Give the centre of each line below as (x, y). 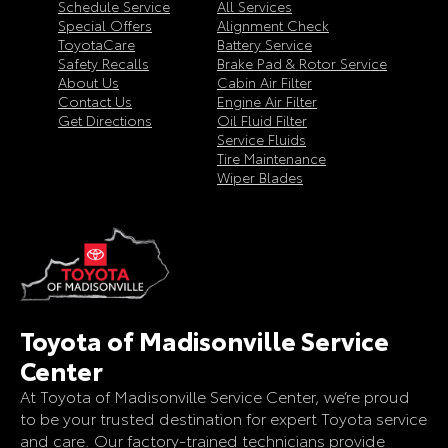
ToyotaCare (96, 44)
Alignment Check (273, 25)
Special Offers (105, 25)
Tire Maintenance (271, 158)
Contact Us (95, 101)
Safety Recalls (103, 63)
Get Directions (105, 120)
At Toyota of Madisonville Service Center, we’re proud (215, 395)
